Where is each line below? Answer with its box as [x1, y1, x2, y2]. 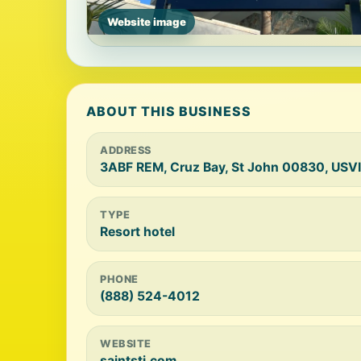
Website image [107, 15, 186, 28]
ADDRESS [100, 144, 151, 156]
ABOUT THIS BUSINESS [86, 103, 252, 119]
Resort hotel [100, 224, 175, 239]
